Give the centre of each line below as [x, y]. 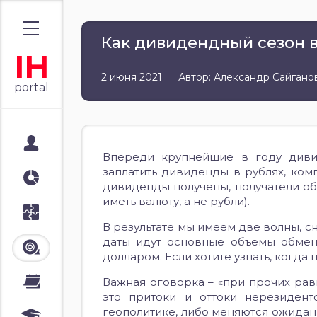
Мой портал [78, 144]
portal [31, 87]
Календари [76, 283]
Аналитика [74, 179]
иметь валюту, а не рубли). [176, 201]
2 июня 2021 [132, 77]
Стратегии [73, 213]
